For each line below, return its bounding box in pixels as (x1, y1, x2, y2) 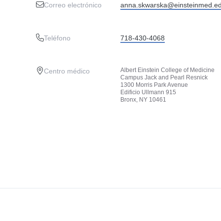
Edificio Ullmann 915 (120, 89, 176, 96)
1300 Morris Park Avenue (120, 81, 188, 88)
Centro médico (43, 67, 90, 75)
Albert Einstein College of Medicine (120, 67, 215, 74)
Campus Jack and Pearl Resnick (120, 74, 208, 81)
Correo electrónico (43, 1, 102, 9)
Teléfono (43, 34, 71, 42)
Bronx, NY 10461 (120, 96, 166, 103)
